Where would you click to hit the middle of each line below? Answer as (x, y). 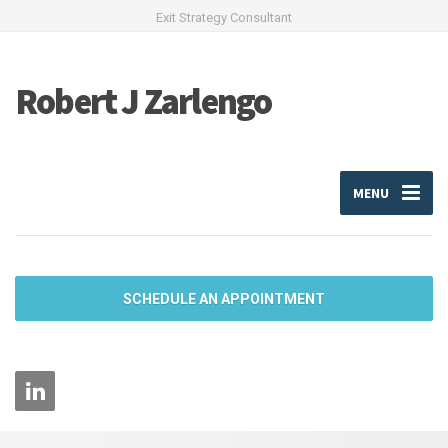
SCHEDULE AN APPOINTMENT (224, 298)
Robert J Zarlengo (143, 101)
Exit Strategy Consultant (224, 17)
